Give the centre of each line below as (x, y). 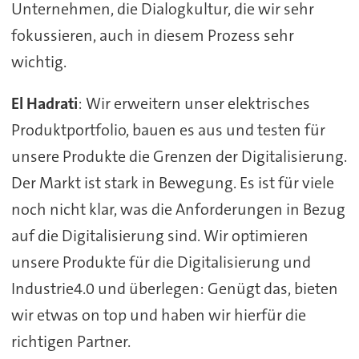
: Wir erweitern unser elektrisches (194, 104)
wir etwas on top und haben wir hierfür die (158, 315)
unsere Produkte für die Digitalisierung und (161, 262)
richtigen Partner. (71, 342)
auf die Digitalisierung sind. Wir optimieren (159, 236)
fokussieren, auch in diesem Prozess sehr (152, 35)
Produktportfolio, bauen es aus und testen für (168, 130)
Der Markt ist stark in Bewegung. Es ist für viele (172, 183)
